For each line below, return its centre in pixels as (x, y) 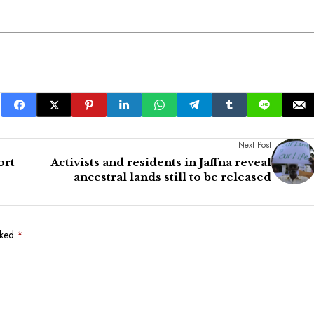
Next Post (255, 145)
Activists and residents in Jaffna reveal (161, 163)
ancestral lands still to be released (172, 177)
